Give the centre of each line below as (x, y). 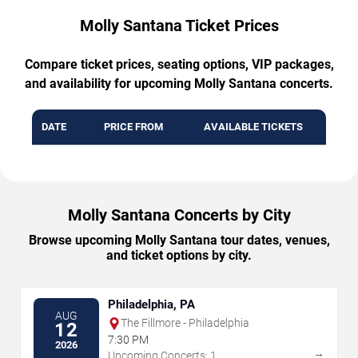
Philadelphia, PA (151, 305)
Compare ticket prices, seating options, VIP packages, (179, 65)
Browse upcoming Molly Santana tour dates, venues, (179, 241)
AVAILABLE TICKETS (253, 127)
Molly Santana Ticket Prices (179, 26)
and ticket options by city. (179, 256)
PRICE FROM (133, 127)
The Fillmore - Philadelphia (185, 323)
